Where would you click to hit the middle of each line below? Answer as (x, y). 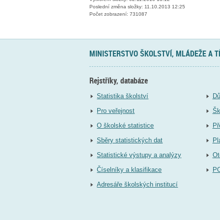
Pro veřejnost (116, 111)
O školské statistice (125, 126)
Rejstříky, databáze (119, 80)
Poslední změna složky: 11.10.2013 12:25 (137, 7)
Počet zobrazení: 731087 (118, 14)
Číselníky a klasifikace (129, 170)
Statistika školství (123, 96)
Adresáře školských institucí (137, 185)
